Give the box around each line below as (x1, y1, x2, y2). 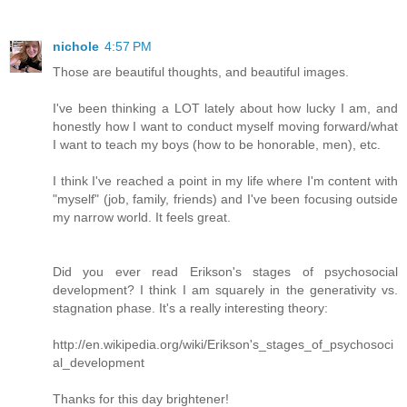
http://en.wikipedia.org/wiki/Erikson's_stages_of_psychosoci (53, 336, 393, 352)
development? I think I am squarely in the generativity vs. (53, 282, 398, 297)
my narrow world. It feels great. (53, 209, 231, 224)
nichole (53, 38, 99, 54)
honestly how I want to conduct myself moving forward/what (53, 118, 398, 134)
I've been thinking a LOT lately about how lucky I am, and (53, 100, 398, 115)
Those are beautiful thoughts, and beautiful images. (53, 64, 349, 79)
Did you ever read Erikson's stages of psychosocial (53, 263, 398, 279)
